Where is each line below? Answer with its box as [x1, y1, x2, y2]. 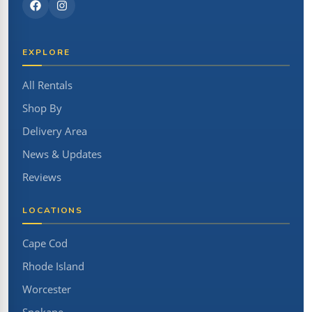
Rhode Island [22, 259, 84, 273]
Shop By [22, 101, 62, 115]
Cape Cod [22, 236, 68, 250]
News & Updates [22, 147, 102, 161]
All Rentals [22, 78, 72, 92]
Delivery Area [22, 124, 87, 138]
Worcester [22, 282, 71, 296]
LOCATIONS [22, 204, 84, 216]
